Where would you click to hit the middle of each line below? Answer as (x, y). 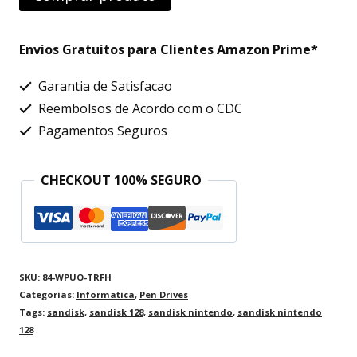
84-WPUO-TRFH (77, 277)
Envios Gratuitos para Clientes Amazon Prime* (169, 50)
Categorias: (48, 295)
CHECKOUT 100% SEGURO (121, 180)
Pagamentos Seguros (101, 131)
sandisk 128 (116, 312)
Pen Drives (164, 295)
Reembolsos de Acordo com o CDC (139, 109)
